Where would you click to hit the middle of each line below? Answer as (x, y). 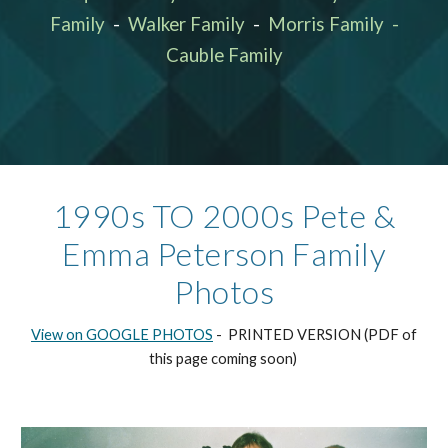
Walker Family (186, 24)
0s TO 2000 (196, 215)
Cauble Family (224, 55)
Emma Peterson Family (224, 253)
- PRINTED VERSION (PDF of (315, 334)
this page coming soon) (224, 358)
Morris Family (325, 24)
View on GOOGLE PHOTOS (122, 334)
